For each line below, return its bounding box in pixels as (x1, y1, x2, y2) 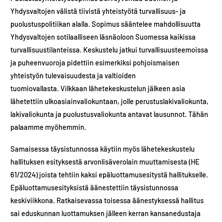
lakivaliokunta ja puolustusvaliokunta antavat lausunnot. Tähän (10, 110, 209, 119)
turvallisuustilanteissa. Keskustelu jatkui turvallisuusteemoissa (10, 45, 209, 55)
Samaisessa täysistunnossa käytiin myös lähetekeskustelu (10, 144, 195, 153)
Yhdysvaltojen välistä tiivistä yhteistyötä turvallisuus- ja (10, 6, 186, 16)
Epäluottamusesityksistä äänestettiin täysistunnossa (10, 182, 179, 192)
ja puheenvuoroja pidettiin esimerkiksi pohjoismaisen (10, 58, 180, 67)
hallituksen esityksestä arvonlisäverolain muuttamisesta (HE (10, 157, 200, 166)
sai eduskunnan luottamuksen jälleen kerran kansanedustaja (10, 208, 201, 218)
